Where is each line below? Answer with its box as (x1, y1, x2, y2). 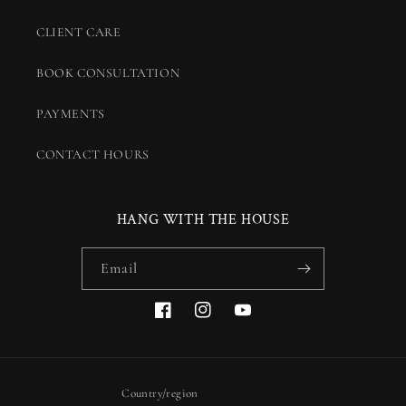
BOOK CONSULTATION (36, 65, 180, 82)
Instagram (194, 312, 250, 328)
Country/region (121, 386, 198, 401)
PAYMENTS (36, 106, 105, 122)
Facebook (154, 312, 207, 328)
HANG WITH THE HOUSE (116, 210, 290, 230)
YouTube (234, 312, 284, 328)
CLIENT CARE (36, 24, 121, 41)
